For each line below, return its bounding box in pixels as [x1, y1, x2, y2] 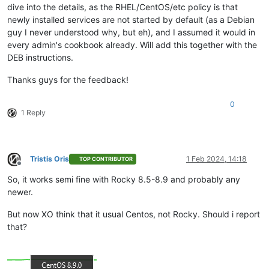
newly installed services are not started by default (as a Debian [7, 14, 255, 25]
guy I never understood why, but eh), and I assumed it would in [7, 26, 255, 37]
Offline [19, 163, 41, 172]
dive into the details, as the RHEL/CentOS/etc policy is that [7, 1, 238, 12]
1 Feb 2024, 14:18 [186, 154, 247, 163]
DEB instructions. [7, 52, 73, 62]
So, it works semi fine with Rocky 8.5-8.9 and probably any [7, 174, 240, 184]
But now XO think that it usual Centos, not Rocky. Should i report [7, 208, 260, 219]
